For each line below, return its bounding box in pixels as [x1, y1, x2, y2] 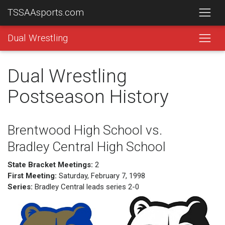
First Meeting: [8, 171, 57, 180]
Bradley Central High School [8, 139, 166, 154]
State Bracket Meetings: [8, 160, 93, 169]
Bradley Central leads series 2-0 [33, 182, 139, 191]
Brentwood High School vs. [8, 123, 162, 138]
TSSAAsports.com [8, 7, 84, 19]
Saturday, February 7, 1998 [57, 171, 145, 180]
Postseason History [8, 85, 169, 107]
